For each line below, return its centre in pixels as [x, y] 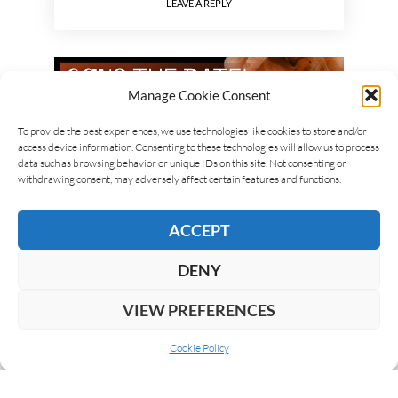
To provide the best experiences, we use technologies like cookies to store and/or [192, 131]
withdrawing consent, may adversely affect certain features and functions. [179, 179]
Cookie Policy [199, 348]
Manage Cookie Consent [199, 95]
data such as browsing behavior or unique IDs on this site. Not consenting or [182, 163]
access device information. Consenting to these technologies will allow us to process [199, 147]
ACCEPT [199, 230]
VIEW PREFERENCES [199, 310]
